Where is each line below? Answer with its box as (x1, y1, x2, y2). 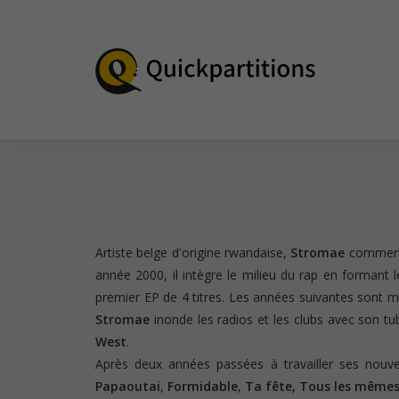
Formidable (164, 377, 238, 395)
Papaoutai (95, 377, 160, 395)
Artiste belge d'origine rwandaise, (95, 243, 288, 261)
